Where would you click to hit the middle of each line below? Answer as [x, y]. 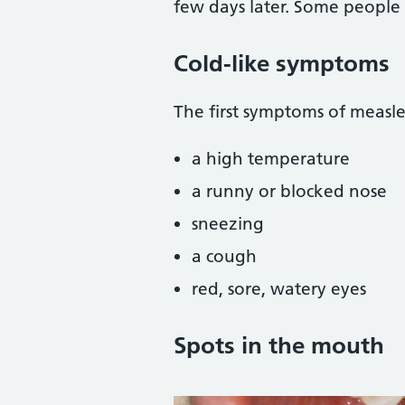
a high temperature [271, 159]
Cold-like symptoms [282, 63]
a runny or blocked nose [289, 191]
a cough [224, 256]
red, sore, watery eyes [279, 289]
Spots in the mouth [279, 345]
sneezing [228, 224]
